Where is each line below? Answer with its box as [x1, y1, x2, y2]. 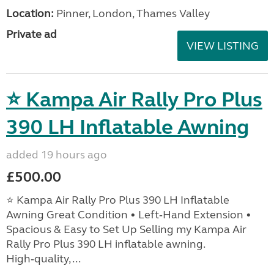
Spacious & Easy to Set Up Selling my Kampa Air [6, 222, 246, 236]
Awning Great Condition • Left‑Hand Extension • [6, 207, 251, 221]
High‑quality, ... [6, 251, 81, 265]
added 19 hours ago [6, 147, 107, 161]
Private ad [6, 27, 57, 41]
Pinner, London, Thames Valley [54, 6, 210, 20]
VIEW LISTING [187, 39, 259, 53]
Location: [6, 6, 54, 20]
